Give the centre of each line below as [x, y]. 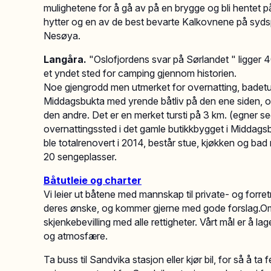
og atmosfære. [76, 236]
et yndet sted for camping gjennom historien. [140, 73]
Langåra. [66, 59]
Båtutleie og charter [93, 180]
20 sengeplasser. [80, 157]
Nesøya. [62, 36]
